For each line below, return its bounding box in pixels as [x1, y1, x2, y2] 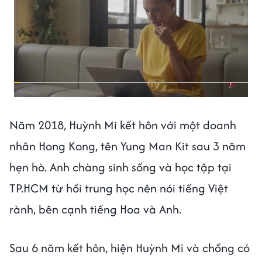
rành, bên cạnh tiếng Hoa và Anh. [9, 201, 184, 218]
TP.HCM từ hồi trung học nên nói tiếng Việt [9, 180, 228, 197]
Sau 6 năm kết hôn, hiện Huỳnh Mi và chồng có [9, 239, 250, 257]
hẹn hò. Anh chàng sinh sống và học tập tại [9, 158, 232, 176]
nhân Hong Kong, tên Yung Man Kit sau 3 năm [9, 137, 246, 155]
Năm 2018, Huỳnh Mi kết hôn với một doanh [9, 116, 236, 134]
